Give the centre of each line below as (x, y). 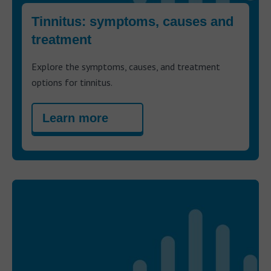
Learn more (75, 118)
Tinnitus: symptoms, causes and (132, 21)
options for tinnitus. (72, 82)
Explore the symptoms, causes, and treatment (126, 66)
